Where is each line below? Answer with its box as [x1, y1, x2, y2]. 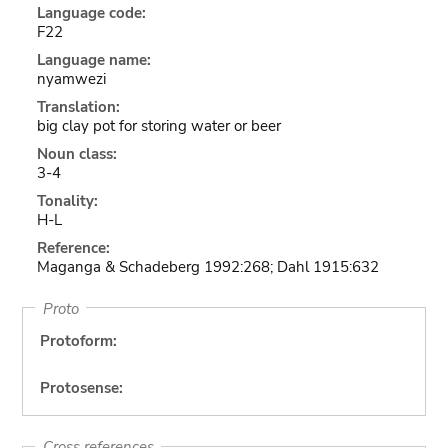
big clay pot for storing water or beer [36, 116, 281, 136]
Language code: [36, 3, 146, 23]
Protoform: [39, 331, 117, 351]
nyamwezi [36, 69, 106, 89]
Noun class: [36, 144, 117, 164]
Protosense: [39, 378, 123, 398]
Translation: [36, 97, 120, 117]
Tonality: [36, 191, 98, 211]
